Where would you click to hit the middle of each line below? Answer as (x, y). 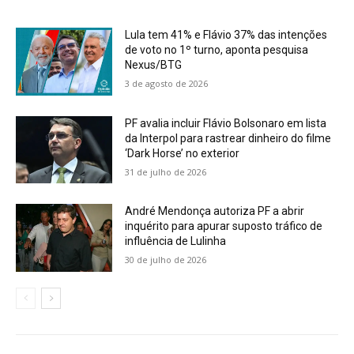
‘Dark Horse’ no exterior (183, 153)
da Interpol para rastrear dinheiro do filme (228, 138)
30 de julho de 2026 (166, 260)
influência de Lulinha (176, 241)
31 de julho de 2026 (166, 171)
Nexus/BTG (154, 65)
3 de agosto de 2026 (167, 84)
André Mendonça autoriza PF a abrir (215, 211)
